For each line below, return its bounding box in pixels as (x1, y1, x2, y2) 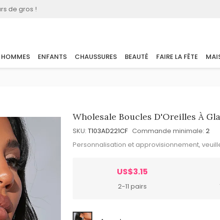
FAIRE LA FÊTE (156, 52, 198, 62)
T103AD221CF (88, 126, 128, 136)
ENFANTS (38, 52, 67, 62)
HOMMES (1, 52, 30, 62)
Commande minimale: (132, 126, 205, 136)
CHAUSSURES (75, 52, 117, 62)
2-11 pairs (117, 181, 147, 191)
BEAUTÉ (125, 52, 148, 62)
